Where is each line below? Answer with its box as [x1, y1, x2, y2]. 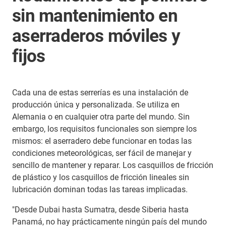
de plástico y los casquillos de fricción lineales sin [12, 173, 189, 182]
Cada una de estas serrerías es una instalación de [12, 88, 188, 97]
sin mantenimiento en [12, 6, 178, 26]
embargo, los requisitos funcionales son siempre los [12, 124, 197, 134]
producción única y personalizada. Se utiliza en [12, 100, 180, 109]
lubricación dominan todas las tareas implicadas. [12, 185, 188, 194]
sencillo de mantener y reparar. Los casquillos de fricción [12, 160, 213, 170]
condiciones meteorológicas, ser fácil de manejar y [12, 148, 192, 158]
